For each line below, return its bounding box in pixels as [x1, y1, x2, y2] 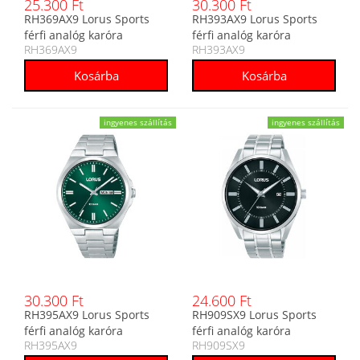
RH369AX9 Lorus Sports [24, 11, 149, 27]
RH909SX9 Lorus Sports [192, 307, 317, 323]
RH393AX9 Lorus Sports [192, 11, 317, 27]
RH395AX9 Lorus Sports [24, 307, 149, 323]
